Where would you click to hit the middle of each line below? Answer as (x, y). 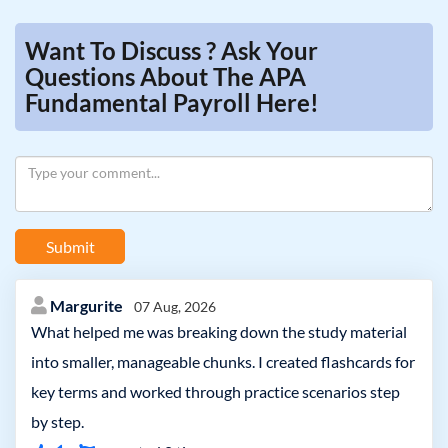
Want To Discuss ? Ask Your (171, 50)
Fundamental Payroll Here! (172, 102)
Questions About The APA (165, 76)
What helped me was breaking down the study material (219, 331)
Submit (70, 246)
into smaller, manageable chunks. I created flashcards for (223, 361)
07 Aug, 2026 (175, 306)
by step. (57, 421)
